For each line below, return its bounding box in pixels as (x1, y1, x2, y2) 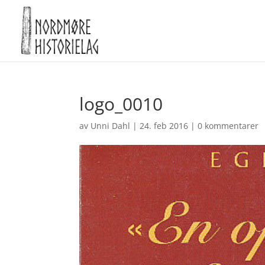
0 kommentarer (198, 120, 259, 131)
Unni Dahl (91, 120, 131, 131)
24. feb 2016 (140, 120, 189, 131)
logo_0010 (79, 92, 163, 116)
